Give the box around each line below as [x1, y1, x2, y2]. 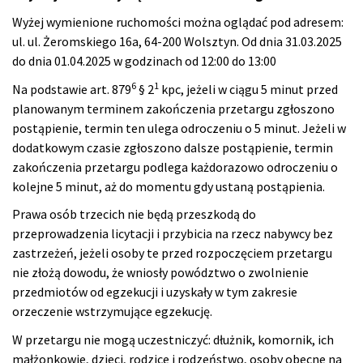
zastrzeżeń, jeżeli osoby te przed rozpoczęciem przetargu [12, 245, 332, 262]
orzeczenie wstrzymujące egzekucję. [12, 303, 212, 320]
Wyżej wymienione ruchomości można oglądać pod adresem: [12, 14, 344, 31]
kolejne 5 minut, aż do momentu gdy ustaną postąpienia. [12, 177, 325, 194]
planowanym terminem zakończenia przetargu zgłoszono [12, 100, 335, 117]
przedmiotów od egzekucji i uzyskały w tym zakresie [12, 284, 297, 301]
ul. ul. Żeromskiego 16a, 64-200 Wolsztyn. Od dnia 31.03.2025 [12, 33, 342, 50]
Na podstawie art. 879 [12, 80, 131, 97]
